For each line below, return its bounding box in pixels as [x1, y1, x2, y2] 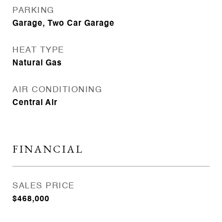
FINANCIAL [12, 142, 84, 156]
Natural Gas [12, 59, 62, 67]
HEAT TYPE [12, 46, 64, 55]
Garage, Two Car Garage [12, 20, 114, 28]
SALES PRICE [12, 182, 75, 190]
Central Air [12, 99, 57, 107]
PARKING [12, 6, 55, 15]
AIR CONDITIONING [12, 86, 102, 94]
